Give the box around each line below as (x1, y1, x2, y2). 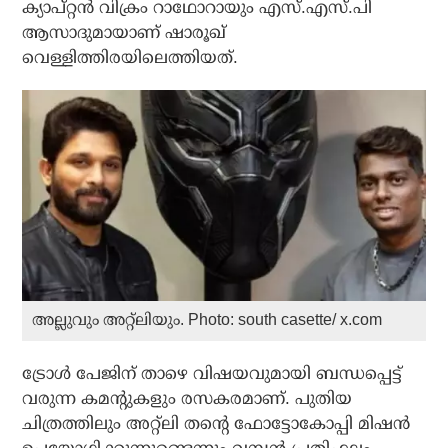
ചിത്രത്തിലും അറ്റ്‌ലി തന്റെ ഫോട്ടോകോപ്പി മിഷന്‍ (22, 413, 411, 433)
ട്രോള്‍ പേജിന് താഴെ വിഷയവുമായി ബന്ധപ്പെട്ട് (22, 363, 403, 383)
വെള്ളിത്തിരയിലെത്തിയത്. (22, 47, 239, 67)
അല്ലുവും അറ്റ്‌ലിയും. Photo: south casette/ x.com (32, 310, 383, 328)
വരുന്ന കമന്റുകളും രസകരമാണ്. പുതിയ (22, 388, 353, 408)
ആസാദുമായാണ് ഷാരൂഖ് (22, 22, 227, 42)
